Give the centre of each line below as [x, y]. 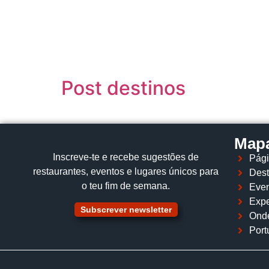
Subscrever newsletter [126, 210]
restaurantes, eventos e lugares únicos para [126, 171]
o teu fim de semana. [126, 186]
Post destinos [123, 88]
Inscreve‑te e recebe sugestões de [126, 157]
